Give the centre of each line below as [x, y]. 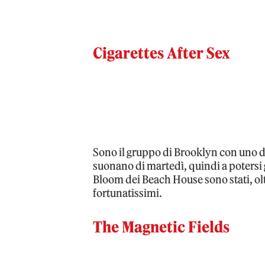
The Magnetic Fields [161, 227]
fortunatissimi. [128, 193]
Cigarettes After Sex [162, 53]
